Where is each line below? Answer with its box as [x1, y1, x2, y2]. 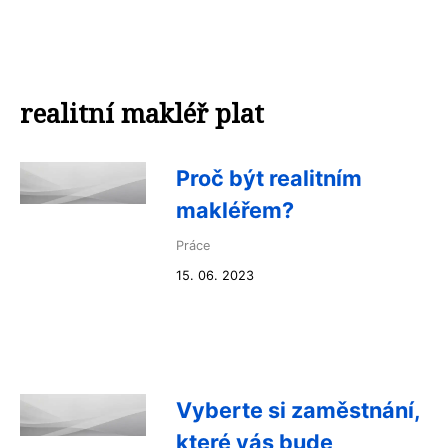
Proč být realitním [176, 165, 362, 191]
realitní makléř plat [20, 96, 264, 131]
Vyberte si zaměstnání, [176, 397, 420, 423]
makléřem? [176, 197, 294, 223]
